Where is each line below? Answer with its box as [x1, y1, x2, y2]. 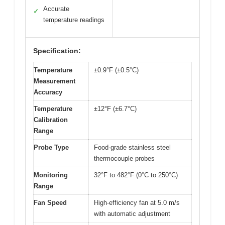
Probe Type [34, 144, 69, 152]
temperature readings [43, 16, 104, 24]
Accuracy [34, 88, 62, 96]
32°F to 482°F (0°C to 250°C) [94, 171, 178, 179]
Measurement [34, 77, 75, 85]
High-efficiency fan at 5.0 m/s [94, 199, 180, 207]
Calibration [34, 116, 68, 124]
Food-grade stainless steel [94, 144, 171, 152]
